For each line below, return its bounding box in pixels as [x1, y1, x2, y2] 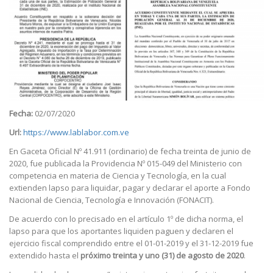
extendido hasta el [9, 250, 80, 261]
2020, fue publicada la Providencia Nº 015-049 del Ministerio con [9, 158, 242, 169]
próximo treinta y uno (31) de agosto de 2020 [80, 250, 244, 261]
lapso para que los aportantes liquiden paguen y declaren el [9, 225, 233, 237]
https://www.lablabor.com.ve [23, 127, 129, 138]
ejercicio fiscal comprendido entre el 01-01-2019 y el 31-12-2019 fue [9, 238, 253, 249]
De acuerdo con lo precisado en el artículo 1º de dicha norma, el [9, 213, 243, 225]
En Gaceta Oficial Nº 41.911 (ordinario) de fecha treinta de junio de [9, 146, 251, 157]
